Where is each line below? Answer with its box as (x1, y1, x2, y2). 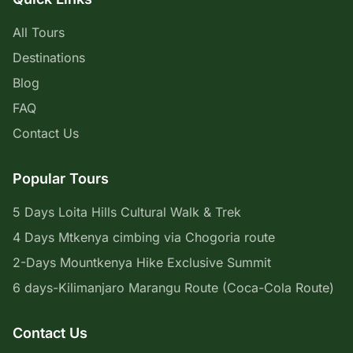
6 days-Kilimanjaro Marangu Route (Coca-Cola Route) (13, 280, 334, 295)
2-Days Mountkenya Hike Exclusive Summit (13, 255, 271, 270)
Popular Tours (13, 170, 109, 187)
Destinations (13, 50, 85, 65)
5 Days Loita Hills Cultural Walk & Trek (13, 204, 241, 220)
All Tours (13, 24, 65, 40)
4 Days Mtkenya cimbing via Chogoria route (13, 229, 275, 245)
